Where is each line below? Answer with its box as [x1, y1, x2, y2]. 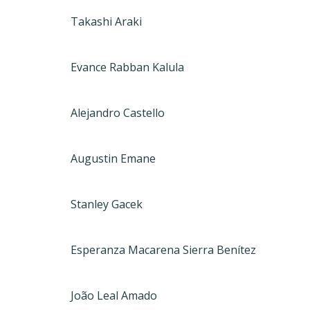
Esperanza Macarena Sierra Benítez [71, 242, 256, 257]
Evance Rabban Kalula [71, 60, 184, 75]
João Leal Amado [71, 288, 157, 303]
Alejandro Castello [71, 105, 165, 120]
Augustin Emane [71, 151, 156, 166]
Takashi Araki [71, 14, 142, 29]
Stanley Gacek [71, 197, 143, 212]
